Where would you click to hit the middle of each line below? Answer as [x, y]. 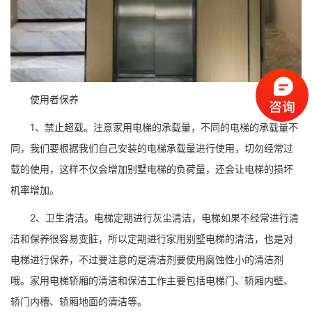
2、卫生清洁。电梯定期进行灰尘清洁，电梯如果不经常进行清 [155, 218]
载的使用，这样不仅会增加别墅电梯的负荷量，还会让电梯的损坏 [152, 169]
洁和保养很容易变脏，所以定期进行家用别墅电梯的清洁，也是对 [152, 239]
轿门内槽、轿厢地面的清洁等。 [79, 301]
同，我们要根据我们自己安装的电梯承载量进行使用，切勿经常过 [152, 148]
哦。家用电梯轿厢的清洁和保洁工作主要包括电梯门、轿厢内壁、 [152, 280]
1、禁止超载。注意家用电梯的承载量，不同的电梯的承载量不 [154, 127]
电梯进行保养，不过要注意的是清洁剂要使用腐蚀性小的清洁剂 [147, 259]
